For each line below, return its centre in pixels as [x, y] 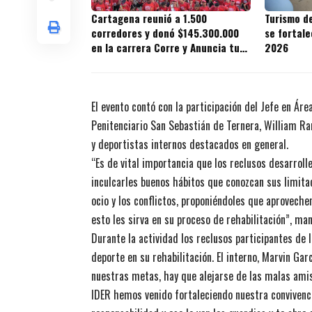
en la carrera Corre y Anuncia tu [165, 47]
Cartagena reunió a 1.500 [149, 18]
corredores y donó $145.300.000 [165, 32]
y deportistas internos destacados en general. [190, 144]
